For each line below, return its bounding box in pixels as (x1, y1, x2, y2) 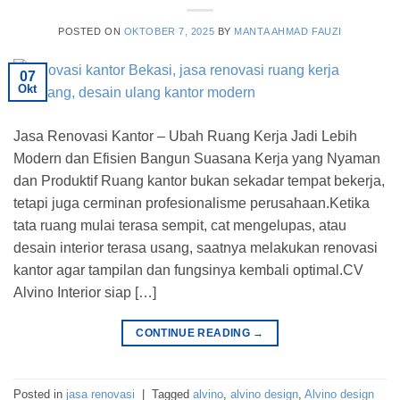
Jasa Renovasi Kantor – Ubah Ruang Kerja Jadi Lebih (13, 129, 357, 145)
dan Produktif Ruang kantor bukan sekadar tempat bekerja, (13, 173, 385, 189)
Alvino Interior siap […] (13, 285, 156, 301)
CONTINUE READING (136, 327, 254, 340)
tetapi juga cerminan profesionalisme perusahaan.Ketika (13, 196, 370, 212)
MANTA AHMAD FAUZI (234, 26, 342, 37)
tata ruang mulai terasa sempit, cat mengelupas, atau (13, 218, 346, 234)
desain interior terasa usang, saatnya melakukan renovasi (13, 240, 378, 256)
